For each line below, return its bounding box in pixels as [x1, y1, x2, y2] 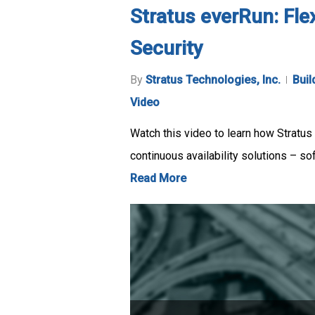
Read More [130, 171, 186, 185]
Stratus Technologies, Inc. [146, 72, 281, 86]
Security [130, 36, 203, 60]
